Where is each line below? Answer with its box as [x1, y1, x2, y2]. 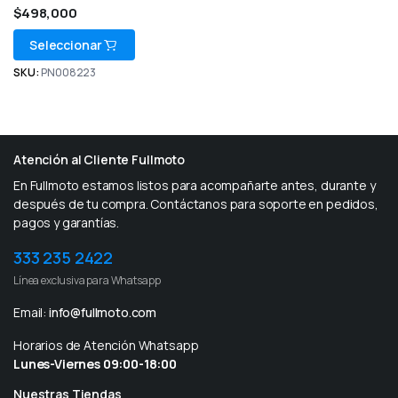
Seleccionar [29, 36, 102, 54]
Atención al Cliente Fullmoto [13, 151, 186, 169]
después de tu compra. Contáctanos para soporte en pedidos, [13, 195, 378, 213]
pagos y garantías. [13, 214, 120, 232]
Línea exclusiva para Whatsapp [13, 273, 161, 289]
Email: [13, 304, 49, 322]
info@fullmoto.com [48, 304, 157, 322]
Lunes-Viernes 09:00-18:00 [13, 355, 177, 373]
